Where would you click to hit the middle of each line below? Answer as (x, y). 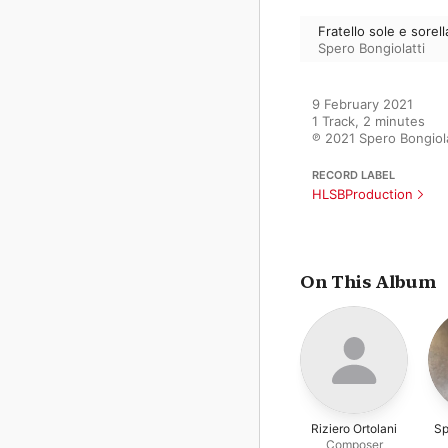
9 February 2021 (362, 104)
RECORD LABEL (353, 175)
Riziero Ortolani (354, 428)
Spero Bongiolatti (371, 47)
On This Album (368, 282)
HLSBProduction (362, 194)
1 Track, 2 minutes (368, 121)
